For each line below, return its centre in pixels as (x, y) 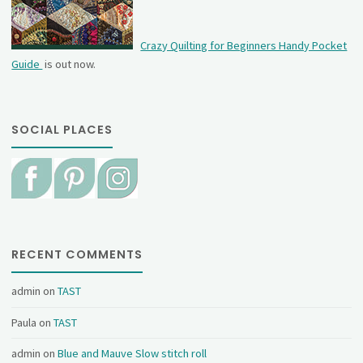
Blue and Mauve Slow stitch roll (132, 354)
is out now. (69, 64)
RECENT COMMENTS (77, 254)
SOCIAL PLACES (62, 130)
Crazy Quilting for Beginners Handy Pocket (244, 45)
